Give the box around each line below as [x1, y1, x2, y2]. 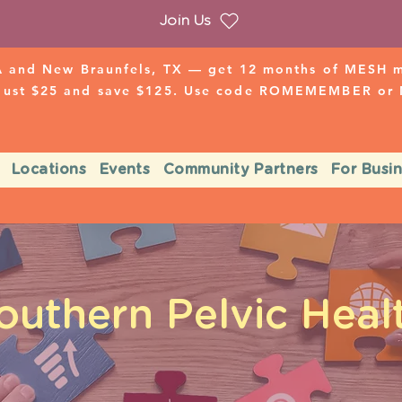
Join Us [159, 13, 211, 28]
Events [99, 162, 151, 177]
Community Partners [162, 162, 319, 177]
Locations [11, 162, 87, 177]
